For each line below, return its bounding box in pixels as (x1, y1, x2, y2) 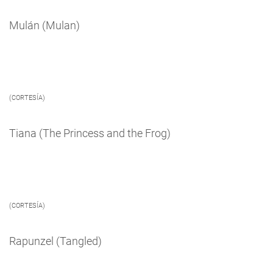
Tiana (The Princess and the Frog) (9, 126, 171, 140)
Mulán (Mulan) (9, 18, 80, 32)
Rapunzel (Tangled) (9, 234, 102, 247)
